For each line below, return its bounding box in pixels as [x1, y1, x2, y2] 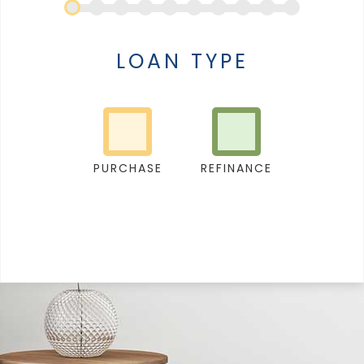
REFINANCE [201, 160, 272, 177]
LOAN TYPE [115, 47, 249, 76]
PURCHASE [93, 160, 162, 177]
